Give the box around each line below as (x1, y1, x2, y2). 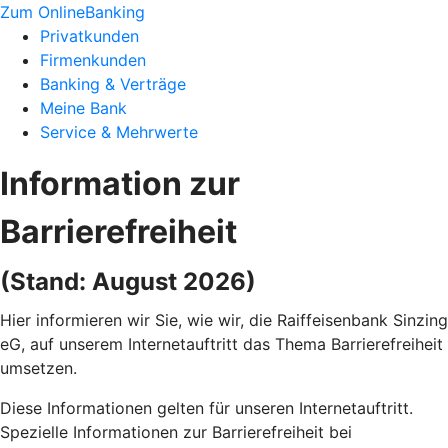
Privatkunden (40, 26, 139, 46)
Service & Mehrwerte (40, 122, 198, 142)
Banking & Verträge (40, 74, 186, 94)
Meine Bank (40, 98, 127, 118)
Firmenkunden (40, 50, 146, 70)
